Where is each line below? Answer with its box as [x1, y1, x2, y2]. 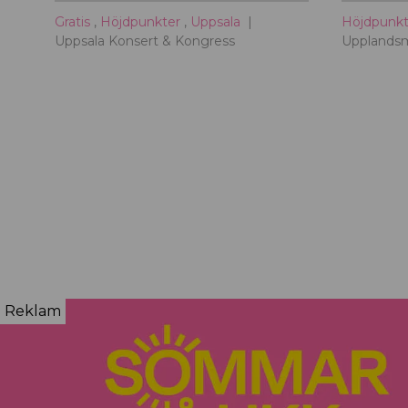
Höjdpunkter [100, 13, 184, 30]
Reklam [5, 301, 61, 320]
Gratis [55, 13, 94, 30]
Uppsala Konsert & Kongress [55, 32, 235, 49]
